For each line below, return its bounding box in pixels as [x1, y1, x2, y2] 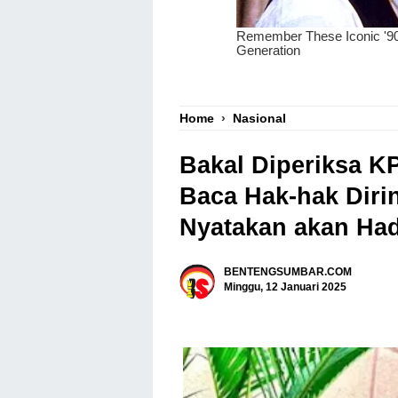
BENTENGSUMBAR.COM [224, 265, 352, 278]
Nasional [233, 111, 286, 125]
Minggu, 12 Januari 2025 [224, 280, 346, 293]
